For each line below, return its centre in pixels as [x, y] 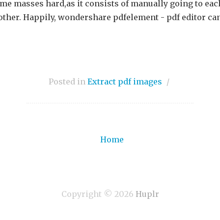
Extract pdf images [124, 82]
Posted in [68, 82]
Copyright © [88, 194]
